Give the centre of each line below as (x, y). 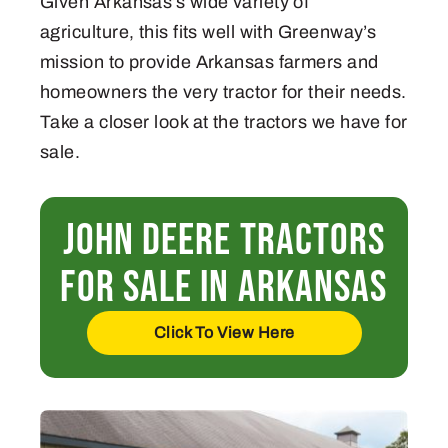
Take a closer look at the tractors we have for (224, 121)
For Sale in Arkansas (224, 287)
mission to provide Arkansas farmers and (209, 61)
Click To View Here (224, 332)
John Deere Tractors (224, 240)
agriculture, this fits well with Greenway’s (208, 31)
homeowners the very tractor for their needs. (223, 91)
